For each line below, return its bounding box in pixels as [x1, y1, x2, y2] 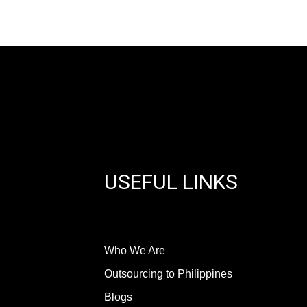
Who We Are [104, 244, 166, 256]
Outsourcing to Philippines [104, 267, 233, 280]
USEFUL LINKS [104, 169, 238, 194]
